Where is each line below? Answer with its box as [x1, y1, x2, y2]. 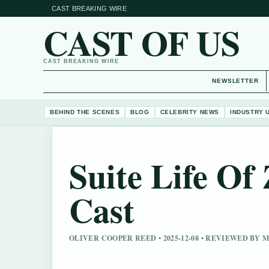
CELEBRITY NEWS [160, 108, 220, 115]
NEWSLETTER [212, 77, 259, 84]
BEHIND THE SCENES [50, 108, 120, 115]
